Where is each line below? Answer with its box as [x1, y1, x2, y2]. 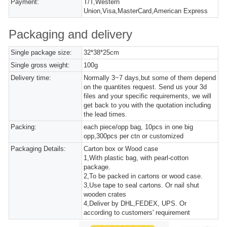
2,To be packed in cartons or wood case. [84, 172, 203, 180]
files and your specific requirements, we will [84, 92, 212, 100]
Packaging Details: [11, 145, 66, 153]
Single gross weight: [11, 61, 70, 69]
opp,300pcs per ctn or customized [84, 132, 184, 140]
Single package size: [11, 49, 72, 56]
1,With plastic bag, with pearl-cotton [84, 154, 189, 162]
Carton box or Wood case [84, 145, 159, 153]
